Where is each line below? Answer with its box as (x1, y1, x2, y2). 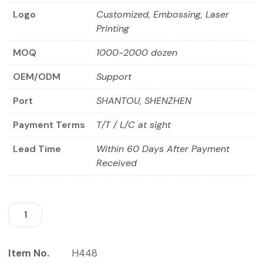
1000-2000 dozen (96, 46, 177, 59)
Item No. (8, 246, 49, 259)
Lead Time (13, 143, 61, 155)
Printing (96, 22, 129, 35)
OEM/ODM (13, 70, 60, 83)
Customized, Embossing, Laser (96, 8, 229, 21)
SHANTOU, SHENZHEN (96, 95, 191, 107)
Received (96, 157, 137, 169)
